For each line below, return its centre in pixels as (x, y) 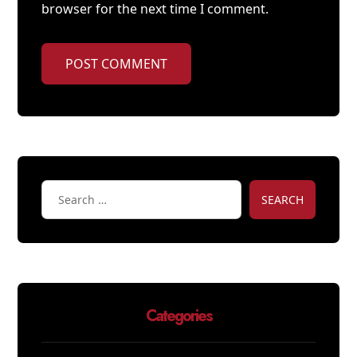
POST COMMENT (117, 64)
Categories (178, 316)
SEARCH (282, 200)
